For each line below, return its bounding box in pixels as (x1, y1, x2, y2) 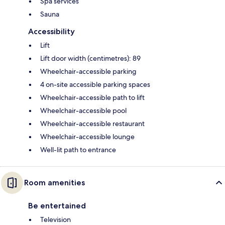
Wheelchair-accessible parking (40, 66, 137, 76)
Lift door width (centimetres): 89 (40, 53, 141, 63)
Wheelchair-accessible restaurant (40, 119, 145, 128)
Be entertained (28, 200, 86, 210)
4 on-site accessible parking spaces (40, 79, 150, 89)
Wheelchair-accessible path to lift (40, 92, 145, 102)
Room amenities (24, 177, 85, 187)
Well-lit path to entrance (40, 145, 116, 154)
